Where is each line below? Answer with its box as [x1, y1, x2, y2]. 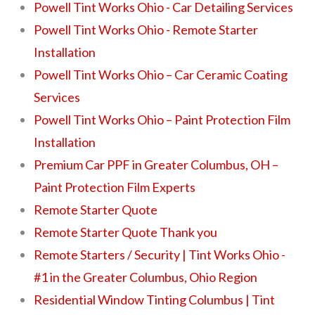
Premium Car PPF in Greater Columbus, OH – [34, 156, 279, 172]
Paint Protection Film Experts [34, 179, 196, 195]
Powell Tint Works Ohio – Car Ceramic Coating [34, 66, 288, 82]
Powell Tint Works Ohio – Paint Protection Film [34, 111, 291, 127]
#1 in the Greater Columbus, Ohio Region [34, 269, 258, 285]
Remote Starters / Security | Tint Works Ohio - [34, 246, 286, 262]
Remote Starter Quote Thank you [34, 224, 218, 240]
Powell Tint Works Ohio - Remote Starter [34, 21, 259, 37]
